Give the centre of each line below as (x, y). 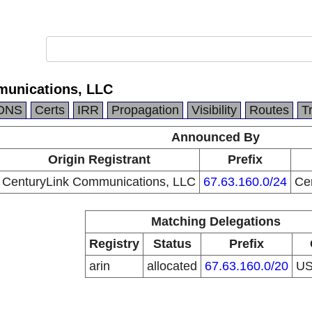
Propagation (145, 110)
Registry (114, 244)
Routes (269, 110)
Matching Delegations (216, 221)
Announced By (216, 137)
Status (172, 244)
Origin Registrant (99, 159)
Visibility (214, 110)
